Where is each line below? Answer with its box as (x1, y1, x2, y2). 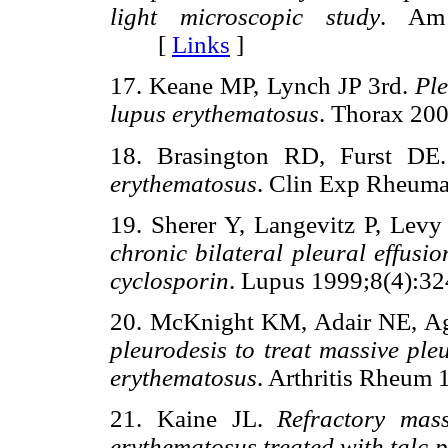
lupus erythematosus (110, 100, 319, 128)
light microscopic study (110, 3, 381, 31)
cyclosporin (110, 266, 229, 294)
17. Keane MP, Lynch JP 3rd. (110, 72, 416, 100)
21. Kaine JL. (110, 405, 278, 433)
